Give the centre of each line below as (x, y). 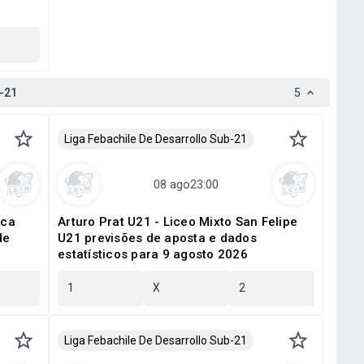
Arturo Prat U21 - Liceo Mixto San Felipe (178, 222)
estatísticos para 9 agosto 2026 (153, 254)
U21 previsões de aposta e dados (157, 238)
